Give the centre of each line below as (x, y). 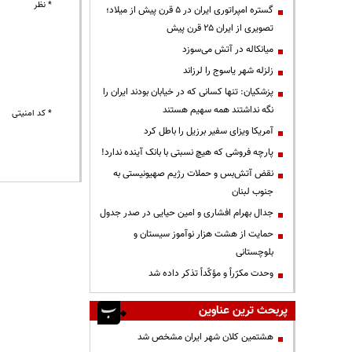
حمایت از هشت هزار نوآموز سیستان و (203, 234)
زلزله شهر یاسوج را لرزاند (228, 70)
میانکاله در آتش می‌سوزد (228, 49)
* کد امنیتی (32, 114)
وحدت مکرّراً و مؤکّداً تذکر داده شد (211, 273)
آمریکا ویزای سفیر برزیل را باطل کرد (209, 131)
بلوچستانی (255, 252)
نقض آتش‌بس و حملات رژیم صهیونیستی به (193, 173)
